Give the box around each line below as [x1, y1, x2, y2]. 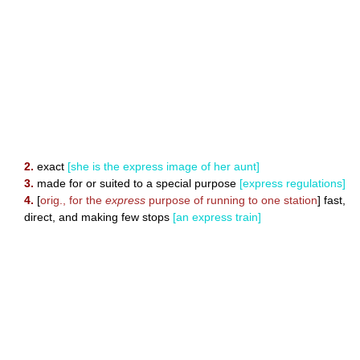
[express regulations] [239, 176, 346, 190]
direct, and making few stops [24, 210, 173, 223]
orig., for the [40, 193, 105, 207]
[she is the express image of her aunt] [67, 159, 260, 173]
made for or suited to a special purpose [34, 176, 239, 190]
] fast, [317, 193, 346, 207]
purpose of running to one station [145, 193, 317, 207]
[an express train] [173, 210, 261, 223]
